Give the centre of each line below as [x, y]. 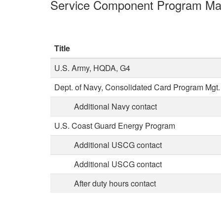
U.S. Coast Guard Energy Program [115, 126]
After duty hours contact [105, 184]
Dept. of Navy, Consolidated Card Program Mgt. [137, 87]
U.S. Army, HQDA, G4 [92, 68]
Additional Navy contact [106, 107]
